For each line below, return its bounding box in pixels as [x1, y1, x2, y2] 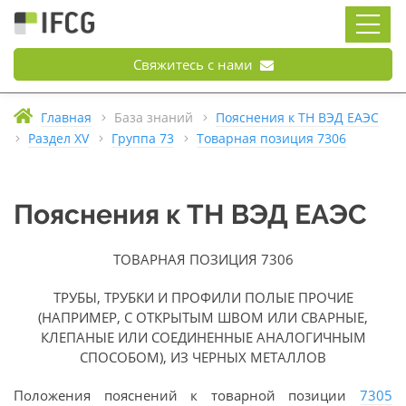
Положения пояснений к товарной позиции [14, 386, 360, 404]
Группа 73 [111, 130, 174, 147]
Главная [41, 110, 92, 126]
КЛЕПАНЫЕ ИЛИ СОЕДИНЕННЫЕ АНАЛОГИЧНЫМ [40, 328, 366, 346]
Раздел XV [28, 130, 89, 147]
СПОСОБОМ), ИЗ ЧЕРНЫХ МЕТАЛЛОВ [80, 348, 326, 366]
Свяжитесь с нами [132, 55, 256, 73]
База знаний [114, 110, 193, 126]
